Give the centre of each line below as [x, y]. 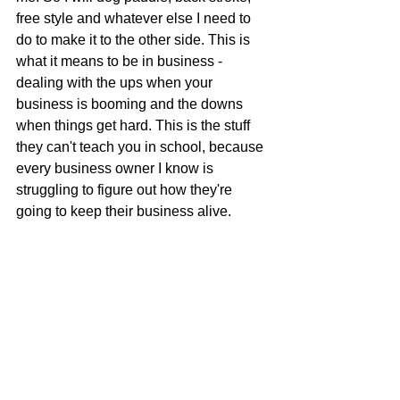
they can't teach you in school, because [142, 147]
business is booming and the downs [131, 104]
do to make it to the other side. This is [135, 40]
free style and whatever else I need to [135, 19]
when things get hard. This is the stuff [135, 126]
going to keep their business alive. [124, 212]
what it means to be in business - [121, 62]
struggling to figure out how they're [126, 190]
